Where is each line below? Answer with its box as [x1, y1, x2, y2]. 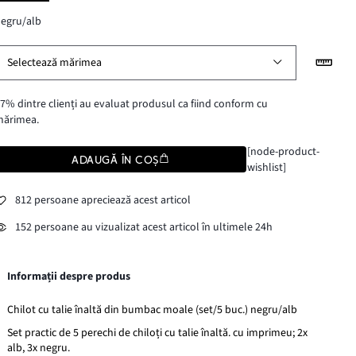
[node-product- [246, 143, 319, 160]
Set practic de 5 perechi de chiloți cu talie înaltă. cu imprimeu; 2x [7, 324, 308, 341]
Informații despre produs [7, 268, 131, 284]
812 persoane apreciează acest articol [15, 192, 192, 209]
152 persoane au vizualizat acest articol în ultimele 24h [15, 219, 273, 236]
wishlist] [246, 159, 286, 176]
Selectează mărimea [7, 54, 103, 71]
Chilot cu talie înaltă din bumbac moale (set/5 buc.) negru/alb [7, 301, 298, 318]
